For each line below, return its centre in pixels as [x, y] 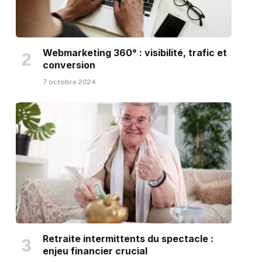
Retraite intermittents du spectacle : [128, 239]
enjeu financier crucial [95, 251]
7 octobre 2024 [69, 82]
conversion [69, 65]
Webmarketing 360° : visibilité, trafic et [135, 52]
